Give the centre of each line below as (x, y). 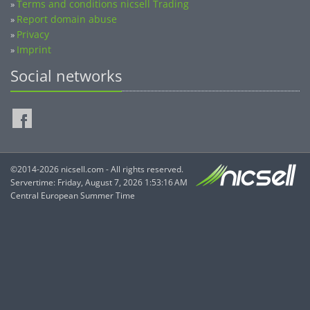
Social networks (66, 75)
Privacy (33, 34)
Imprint (34, 49)
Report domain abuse (67, 19)
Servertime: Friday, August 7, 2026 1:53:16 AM (99, 182)
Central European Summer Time (73, 195)
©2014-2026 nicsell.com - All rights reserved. (97, 169)
